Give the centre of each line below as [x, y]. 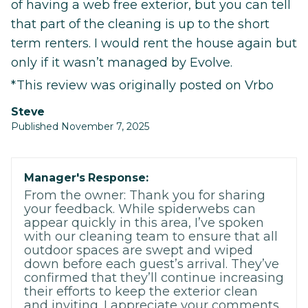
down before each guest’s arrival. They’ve [152, 264]
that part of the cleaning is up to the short [140, 24]
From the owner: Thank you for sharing [145, 195]
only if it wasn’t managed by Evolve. [122, 62]
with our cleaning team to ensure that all [151, 236]
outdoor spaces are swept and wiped [139, 250]
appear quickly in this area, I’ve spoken [144, 222]
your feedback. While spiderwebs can [140, 209]
